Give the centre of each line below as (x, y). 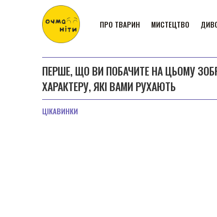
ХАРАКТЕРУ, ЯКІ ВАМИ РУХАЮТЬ (109, 86)
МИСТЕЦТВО (170, 24)
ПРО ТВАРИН (120, 24)
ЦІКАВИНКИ (60, 111)
